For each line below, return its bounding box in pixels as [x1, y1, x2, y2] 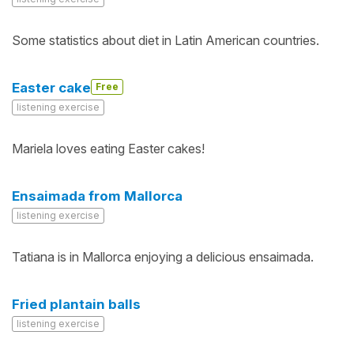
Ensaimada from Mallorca [12, 188, 183, 204]
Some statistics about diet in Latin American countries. [12, 32, 319, 48]
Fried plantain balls [12, 296, 141, 312]
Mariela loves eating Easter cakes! [12, 141, 205, 156]
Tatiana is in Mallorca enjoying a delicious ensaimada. [12, 249, 314, 265]
